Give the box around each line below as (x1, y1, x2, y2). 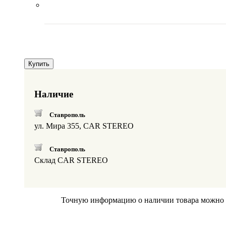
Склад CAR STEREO (34, 156, 108, 165)
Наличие (34, 88, 73, 99)
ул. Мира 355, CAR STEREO (34, 122, 134, 131)
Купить (28, 60, 49, 68)
